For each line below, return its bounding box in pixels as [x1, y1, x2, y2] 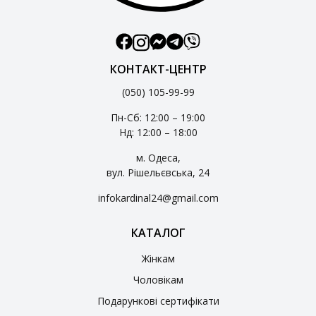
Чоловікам [133, 272, 183, 286]
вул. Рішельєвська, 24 [107, 165, 209, 179]
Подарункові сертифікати [97, 293, 219, 308]
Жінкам [141, 251, 175, 265]
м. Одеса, [135, 150, 181, 164]
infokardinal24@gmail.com [97, 190, 219, 205]
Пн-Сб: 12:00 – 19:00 [111, 110, 205, 124]
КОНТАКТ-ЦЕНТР [109, 61, 207, 77]
